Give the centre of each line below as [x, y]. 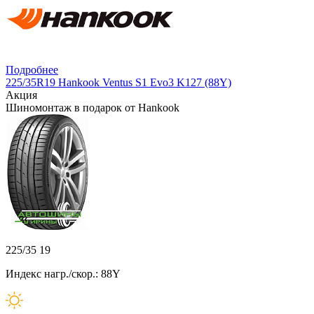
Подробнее [32, 70]
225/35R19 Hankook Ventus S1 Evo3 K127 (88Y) [118, 83]
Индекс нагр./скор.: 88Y [63, 274]
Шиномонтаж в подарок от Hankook [93, 108]
